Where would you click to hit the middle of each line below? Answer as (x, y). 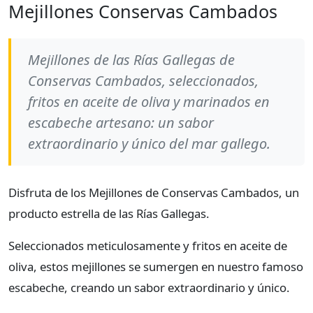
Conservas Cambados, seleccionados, (143, 81)
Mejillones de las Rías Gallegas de (131, 60)
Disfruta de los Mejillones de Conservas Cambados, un (154, 193)
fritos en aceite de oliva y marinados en (149, 102)
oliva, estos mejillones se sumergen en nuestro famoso (156, 267)
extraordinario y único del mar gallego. (149, 144)
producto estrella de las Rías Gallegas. (109, 214)
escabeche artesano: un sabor (121, 123)
